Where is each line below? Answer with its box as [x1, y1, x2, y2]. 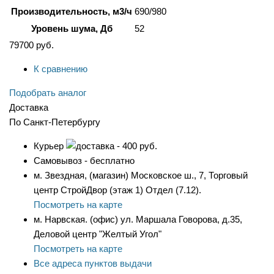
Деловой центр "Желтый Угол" [34, 229, 161, 240]
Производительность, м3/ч [11, 6, 132, 17]
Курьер [34, 141, 66, 152]
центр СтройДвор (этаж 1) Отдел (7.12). [34, 185, 201, 196]
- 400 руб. [114, 141, 157, 152]
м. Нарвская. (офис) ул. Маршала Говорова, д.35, [34, 214, 242, 225]
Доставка [9, 102, 48, 113]
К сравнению [34, 64, 87, 75]
